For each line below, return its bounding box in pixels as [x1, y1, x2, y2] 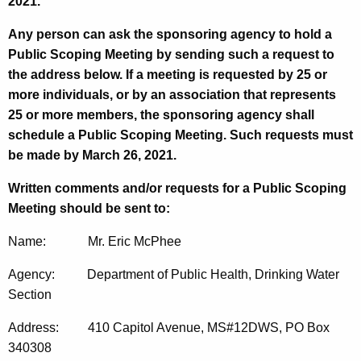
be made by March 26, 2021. [8, 148, 176, 163]
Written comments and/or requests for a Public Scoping [8, 181, 346, 196]
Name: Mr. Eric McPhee [8, 234, 181, 249]
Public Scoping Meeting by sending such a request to [8, 48, 334, 62]
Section [8, 288, 52, 302]
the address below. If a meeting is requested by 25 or [8, 68, 327, 82]
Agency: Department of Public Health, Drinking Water [8, 268, 339, 282]
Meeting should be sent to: [8, 201, 170, 216]
